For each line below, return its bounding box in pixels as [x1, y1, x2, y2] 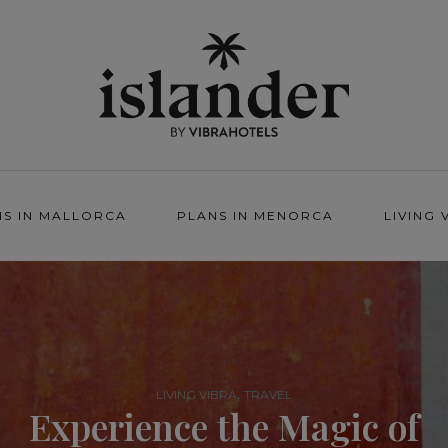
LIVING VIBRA [156, 387, 237, 402]
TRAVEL [244, 387, 292, 402]
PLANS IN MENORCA [177, 208, 334, 223]
